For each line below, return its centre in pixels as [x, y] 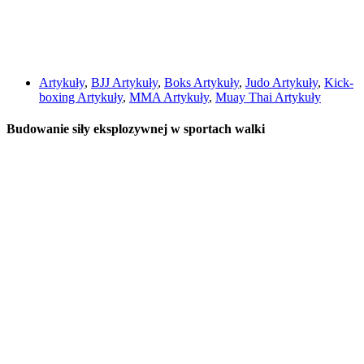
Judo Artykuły [282, 83]
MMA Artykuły [169, 97]
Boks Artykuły [201, 83]
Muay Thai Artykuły [268, 97]
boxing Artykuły [81, 97]
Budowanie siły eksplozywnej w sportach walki [136, 129]
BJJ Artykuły [124, 83]
